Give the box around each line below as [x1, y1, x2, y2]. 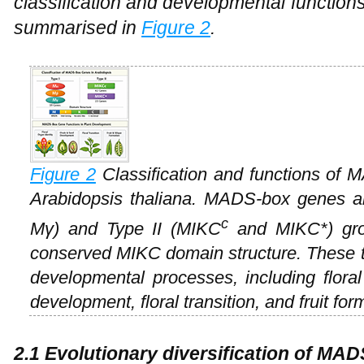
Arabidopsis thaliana [30, 188, 193, 209]
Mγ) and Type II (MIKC [30, 218, 222, 239]
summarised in [14, 16, 141, 38]
